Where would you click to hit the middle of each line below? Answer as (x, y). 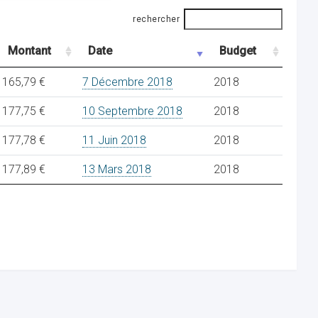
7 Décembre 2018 (127, 82)
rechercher (156, 19)
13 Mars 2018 (117, 169)
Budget (238, 51)
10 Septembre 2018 (132, 111)
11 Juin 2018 (114, 140)
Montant (29, 51)
